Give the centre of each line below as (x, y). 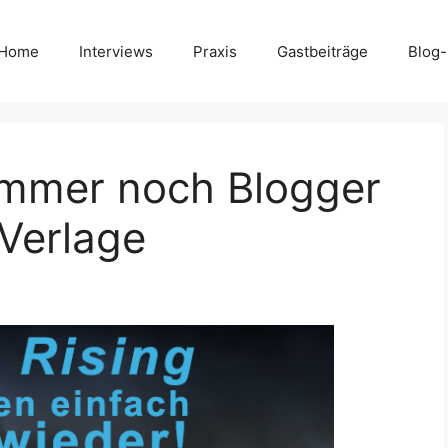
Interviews (116, 51)
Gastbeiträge (322, 51)
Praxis (215, 51)
